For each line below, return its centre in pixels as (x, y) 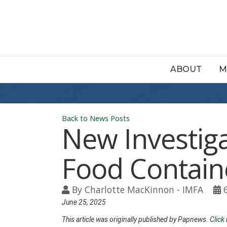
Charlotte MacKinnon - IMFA (144, 190)
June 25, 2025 (84, 202)
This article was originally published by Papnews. (136, 219)
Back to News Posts (96, 118)
